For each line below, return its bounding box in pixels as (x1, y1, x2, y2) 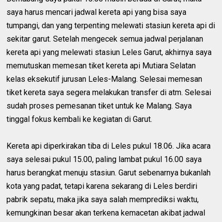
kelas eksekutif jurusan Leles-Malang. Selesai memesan (6, 74, 203, 84)
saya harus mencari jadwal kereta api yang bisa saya (6, 7, 187, 17)
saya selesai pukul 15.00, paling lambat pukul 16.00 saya (6, 155, 202, 165)
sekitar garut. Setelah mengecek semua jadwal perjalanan (6, 34, 204, 44)
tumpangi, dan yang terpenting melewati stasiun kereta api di (6, 21, 216, 31)
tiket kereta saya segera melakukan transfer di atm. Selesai (6, 88, 212, 98)
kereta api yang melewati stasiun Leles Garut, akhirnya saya (6, 48, 212, 57)
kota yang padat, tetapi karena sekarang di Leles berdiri (6, 181, 198, 191)
